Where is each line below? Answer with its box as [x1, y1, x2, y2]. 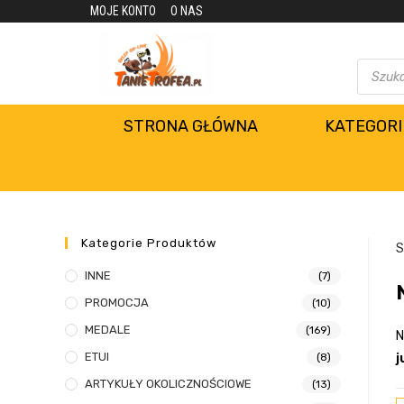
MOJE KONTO [90, 4, 156, 18]
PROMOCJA [85, 296, 149, 310]
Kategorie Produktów [81, 236, 216, 251]
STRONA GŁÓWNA [124, 116, 259, 137]
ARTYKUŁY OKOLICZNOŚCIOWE [85, 377, 252, 391]
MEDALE [85, 323, 131, 337]
